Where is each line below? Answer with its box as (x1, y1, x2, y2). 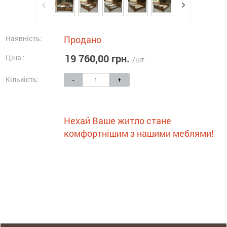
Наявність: (6, 33, 42, 43)
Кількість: (6, 74, 39, 84)
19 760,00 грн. (65, 52, 130, 65)
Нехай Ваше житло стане (64, 115, 171, 127)
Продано (64, 33, 101, 46)
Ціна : (6, 53, 25, 62)
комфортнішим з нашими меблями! (64, 127, 214, 139)
